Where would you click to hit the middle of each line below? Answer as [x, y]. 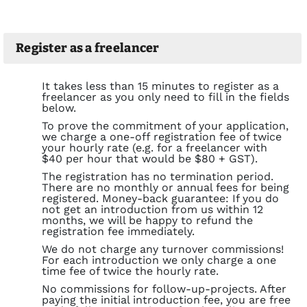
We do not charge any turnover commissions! [163, 249]
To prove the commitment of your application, [165, 126]
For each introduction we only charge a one [159, 260]
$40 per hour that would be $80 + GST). [150, 159]
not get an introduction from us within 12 [152, 210]
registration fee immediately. [118, 232]
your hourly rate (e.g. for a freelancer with [155, 148]
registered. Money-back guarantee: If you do [160, 199]
